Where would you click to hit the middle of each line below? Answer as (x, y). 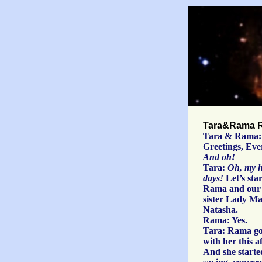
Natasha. (220, 210)
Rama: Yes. (225, 220)
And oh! (219, 157)
